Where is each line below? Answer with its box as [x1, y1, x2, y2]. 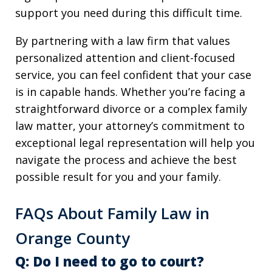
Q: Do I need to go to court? [15, 252, 204, 271]
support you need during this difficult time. [15, 5, 242, 21]
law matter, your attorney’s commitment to [15, 118, 245, 134]
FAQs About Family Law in [15, 202, 209, 225]
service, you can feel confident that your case [15, 67, 251, 83]
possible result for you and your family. [15, 169, 221, 185]
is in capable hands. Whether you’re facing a [15, 84, 245, 100]
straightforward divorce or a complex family [15, 101, 247, 117]
